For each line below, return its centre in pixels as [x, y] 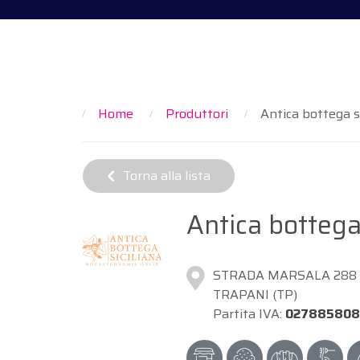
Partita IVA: [249, 313]
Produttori [197, 113]
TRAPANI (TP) [255, 294]
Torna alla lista [167, 175]
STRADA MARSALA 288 [284, 275]
